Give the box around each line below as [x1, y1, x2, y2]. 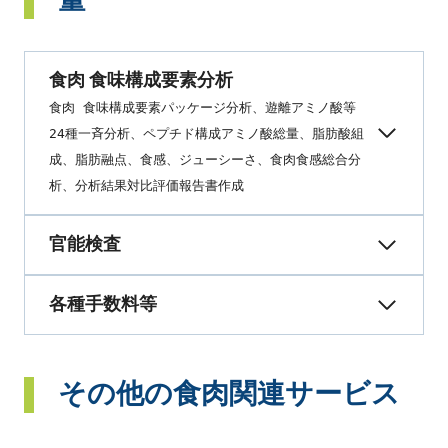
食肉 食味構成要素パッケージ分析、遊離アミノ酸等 [49, 100, 356, 115]
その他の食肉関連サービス [58, 372, 400, 417]
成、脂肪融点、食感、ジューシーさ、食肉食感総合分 [49, 152, 361, 167]
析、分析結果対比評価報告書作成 [49, 178, 244, 193]
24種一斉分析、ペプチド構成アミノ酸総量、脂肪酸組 [49, 126, 364, 141]
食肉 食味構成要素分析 [49, 66, 233, 95]
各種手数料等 [49, 290, 157, 319]
